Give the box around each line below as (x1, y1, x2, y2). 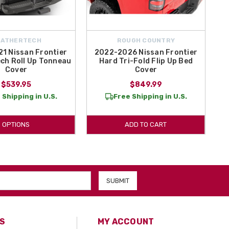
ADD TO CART (125, 120, 167, 128)
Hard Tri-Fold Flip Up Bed (99, 56, 193, 65)
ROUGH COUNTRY (117, 36, 175, 44)
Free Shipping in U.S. (113, 92, 187, 100)
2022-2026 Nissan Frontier (94, 48, 198, 57)
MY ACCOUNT (97, 216, 154, 226)
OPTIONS (2, 120, 30, 128)
